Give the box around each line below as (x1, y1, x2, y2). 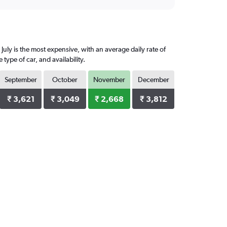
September (4, 75, 37, 84)
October (52, 75, 78, 84)
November (93, 75, 125, 84)
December (137, 75, 169, 84)
